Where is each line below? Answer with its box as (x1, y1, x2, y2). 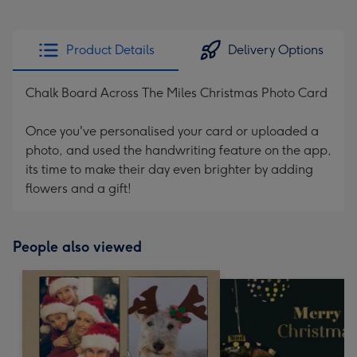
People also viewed (13, 238, 142, 256)
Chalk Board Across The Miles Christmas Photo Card (25, 85, 328, 100)
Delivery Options (228, 42, 324, 57)
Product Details (65, 42, 155, 57)
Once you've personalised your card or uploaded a (25, 124, 319, 139)
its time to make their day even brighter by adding (25, 162, 313, 177)
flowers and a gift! (25, 181, 131, 196)
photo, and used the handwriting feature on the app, (25, 143, 331, 158)
